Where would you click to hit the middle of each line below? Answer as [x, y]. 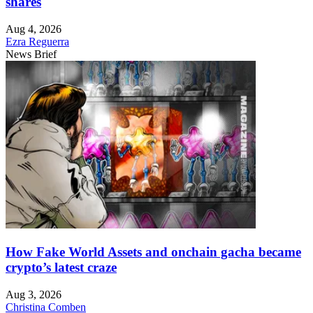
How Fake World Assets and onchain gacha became [153, 252]
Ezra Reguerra [37, 42]
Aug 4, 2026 [34, 29]
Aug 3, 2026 [34, 294]
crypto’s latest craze [61, 267]
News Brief [31, 54]
